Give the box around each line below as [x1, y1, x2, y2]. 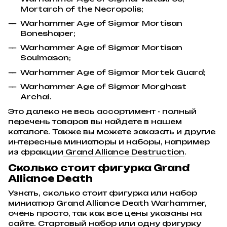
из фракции [8, 147, 63, 156]
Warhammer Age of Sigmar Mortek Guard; [20, 67, 206, 77]
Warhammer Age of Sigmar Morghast [20, 82, 186, 91]
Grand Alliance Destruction [63, 147, 184, 156]
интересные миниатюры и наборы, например [8, 137, 210, 146]
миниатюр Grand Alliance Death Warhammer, [8, 199, 207, 208]
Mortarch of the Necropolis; [20, 4, 143, 13]
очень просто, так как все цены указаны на [8, 209, 202, 218]
